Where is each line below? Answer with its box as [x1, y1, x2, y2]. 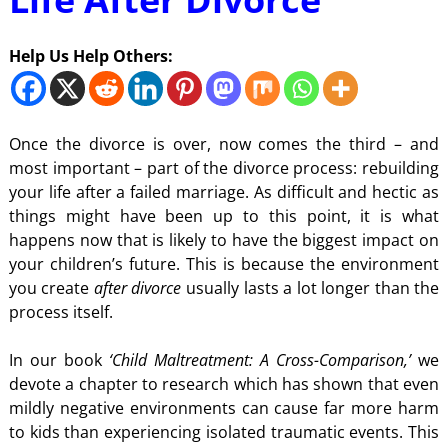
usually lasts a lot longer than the [181, 277, 440, 300]
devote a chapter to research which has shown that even [8, 373, 440, 396]
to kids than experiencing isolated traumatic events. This [8, 421, 440, 444]
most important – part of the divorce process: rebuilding [8, 157, 440, 180]
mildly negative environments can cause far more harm [8, 397, 440, 420]
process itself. [8, 301, 113, 324]
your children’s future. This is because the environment [8, 253, 440, 276]
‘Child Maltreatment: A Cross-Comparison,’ [109, 349, 412, 372]
